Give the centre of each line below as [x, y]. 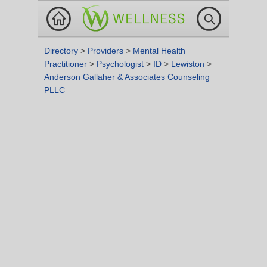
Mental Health [159, 51]
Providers [107, 51]
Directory [62, 51]
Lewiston [189, 64]
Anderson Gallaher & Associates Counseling [127, 77]
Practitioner [67, 64]
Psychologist [121, 64]
